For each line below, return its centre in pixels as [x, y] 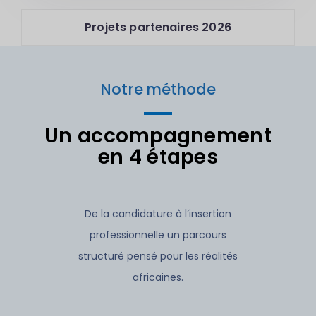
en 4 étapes [158, 157]
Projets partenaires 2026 [158, 27]
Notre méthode [158, 89]
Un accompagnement [158, 136]
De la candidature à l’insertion [158, 214]
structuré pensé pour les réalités [158, 256]
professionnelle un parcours [158, 235]
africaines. [158, 277]
